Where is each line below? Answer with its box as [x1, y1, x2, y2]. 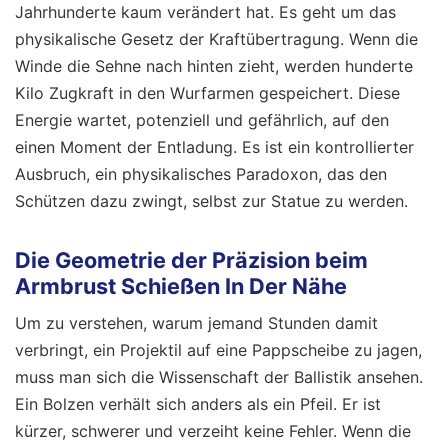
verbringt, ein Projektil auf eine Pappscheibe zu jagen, [15, 339, 422, 360]
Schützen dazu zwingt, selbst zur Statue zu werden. [15, 190, 408, 211]
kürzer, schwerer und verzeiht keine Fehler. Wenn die [15, 420, 411, 441]
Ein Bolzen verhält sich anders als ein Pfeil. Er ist [15, 393, 381, 414]
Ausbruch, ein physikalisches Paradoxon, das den [15, 163, 387, 184]
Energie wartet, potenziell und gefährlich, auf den [15, 109, 389, 130]
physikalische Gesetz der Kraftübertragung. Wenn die [15, 28, 418, 49]
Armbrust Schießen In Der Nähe [15, 273, 347, 300]
